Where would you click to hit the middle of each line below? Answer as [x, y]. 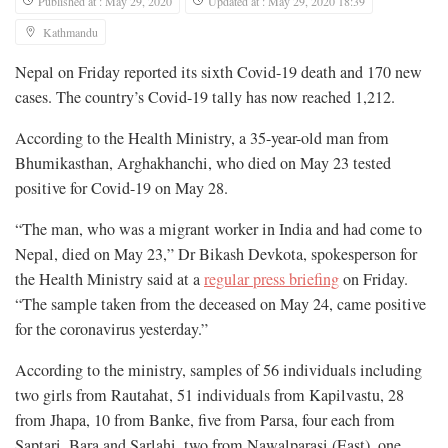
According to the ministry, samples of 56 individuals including [218, 370]
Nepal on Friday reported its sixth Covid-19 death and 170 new [218, 72]
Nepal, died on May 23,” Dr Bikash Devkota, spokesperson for [216, 254]
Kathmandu [70, 32]
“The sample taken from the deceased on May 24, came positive [220, 304]
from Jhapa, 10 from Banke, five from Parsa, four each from [205, 420]
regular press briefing [271, 279]
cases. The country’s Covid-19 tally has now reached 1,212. [205, 97]
